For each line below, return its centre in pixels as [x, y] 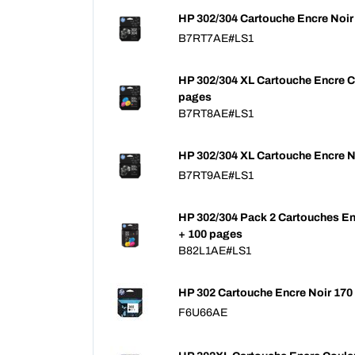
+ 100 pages [211, 234]
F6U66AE [203, 313]
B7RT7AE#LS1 [216, 38]
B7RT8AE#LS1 [216, 114]
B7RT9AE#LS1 [216, 176]
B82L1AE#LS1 [215, 251]
